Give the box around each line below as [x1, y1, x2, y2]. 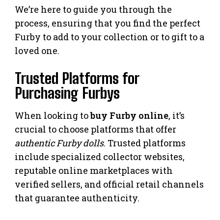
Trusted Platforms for [15, 69, 139, 87]
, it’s [168, 110, 185, 122]
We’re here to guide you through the [15, 3, 172, 16]
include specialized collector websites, [15, 151, 185, 163]
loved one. [15, 45, 59, 57]
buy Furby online [90, 110, 168, 122]
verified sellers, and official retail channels [15, 178, 204, 191]
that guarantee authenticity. [15, 192, 139, 204]
